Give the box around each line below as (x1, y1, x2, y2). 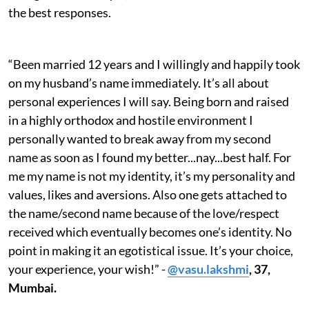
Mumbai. (8, 279, 57, 295)
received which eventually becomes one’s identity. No (8, 223, 292, 239)
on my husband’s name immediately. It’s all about (8, 74, 269, 90)
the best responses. (8, 4, 111, 20)
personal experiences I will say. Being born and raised (8, 93, 289, 109)
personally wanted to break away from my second (8, 130, 271, 146)
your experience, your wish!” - (8, 261, 168, 277)
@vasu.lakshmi (168, 261, 249, 277)
